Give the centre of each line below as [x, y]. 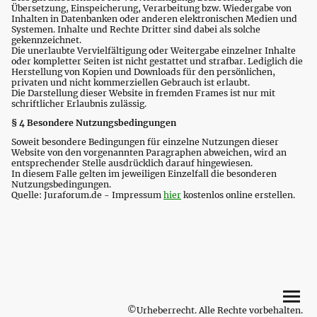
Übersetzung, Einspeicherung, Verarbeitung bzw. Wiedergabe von [151, 8]
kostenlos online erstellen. [238, 195]
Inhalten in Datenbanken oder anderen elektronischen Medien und [154, 18]
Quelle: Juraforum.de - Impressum [87, 195]
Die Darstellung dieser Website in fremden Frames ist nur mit [143, 93]
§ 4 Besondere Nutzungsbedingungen [94, 122]
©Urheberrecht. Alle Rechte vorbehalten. [215, 310]
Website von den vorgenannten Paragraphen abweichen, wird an [149, 153]
